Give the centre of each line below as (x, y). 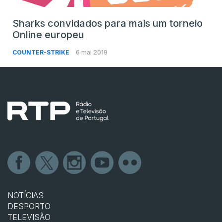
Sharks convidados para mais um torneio (108, 24)
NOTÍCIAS (26, 195)
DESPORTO (29, 206)
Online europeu (48, 35)
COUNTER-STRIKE (42, 53)
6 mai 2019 (92, 53)
